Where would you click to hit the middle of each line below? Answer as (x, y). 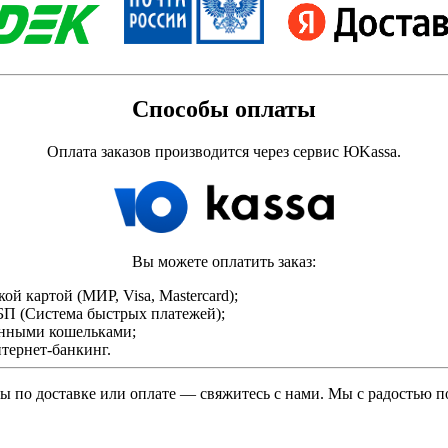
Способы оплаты (224, 108)
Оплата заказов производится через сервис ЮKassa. (224, 151)
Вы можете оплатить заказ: (224, 261)
